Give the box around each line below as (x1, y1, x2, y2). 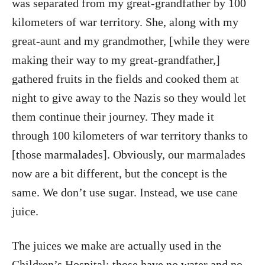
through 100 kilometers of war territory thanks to (12, 129, 248, 143)
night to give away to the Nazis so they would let (12, 91, 246, 105)
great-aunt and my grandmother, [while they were (12, 34, 250, 48)
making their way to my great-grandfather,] (12, 53, 220, 67)
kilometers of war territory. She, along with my (12, 15, 238, 29)
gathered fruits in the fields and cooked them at (12, 72, 239, 86)
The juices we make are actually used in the (12, 239, 221, 253)
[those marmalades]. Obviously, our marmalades (12, 148, 245, 161)
